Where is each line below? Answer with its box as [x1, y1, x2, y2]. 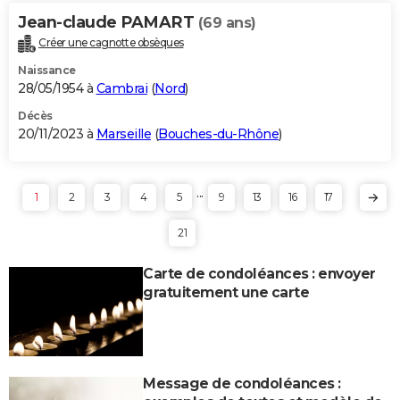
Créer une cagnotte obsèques [38, 35, 184, 49]
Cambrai [96, 79, 147, 96]
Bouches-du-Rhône [158, 125, 279, 142]
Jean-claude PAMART [18, 12, 198, 32]
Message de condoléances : [143, 374, 341, 392]
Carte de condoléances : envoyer [143, 264, 376, 282]
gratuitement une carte [143, 283, 309, 301]
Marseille [96, 125, 151, 142]
